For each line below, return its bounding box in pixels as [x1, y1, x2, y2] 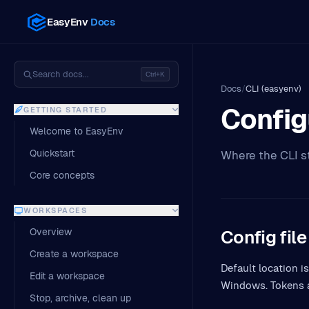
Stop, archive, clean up [30, 292, 131, 304]
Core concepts [30, 169, 94, 181]
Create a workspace [30, 248, 119, 260]
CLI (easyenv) [246, 83, 301, 94]
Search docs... [32, 68, 89, 80]
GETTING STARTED [23, 105, 108, 114]
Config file [221, 226, 306, 249]
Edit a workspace [30, 270, 105, 282]
